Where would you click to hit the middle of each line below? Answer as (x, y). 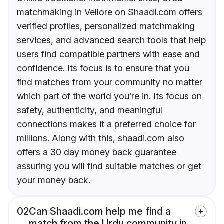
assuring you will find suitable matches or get (109, 166)
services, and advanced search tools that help (111, 40)
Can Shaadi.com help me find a (100, 212)
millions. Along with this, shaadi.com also (101, 138)
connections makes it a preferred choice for (106, 124)
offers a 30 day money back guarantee (97, 152)
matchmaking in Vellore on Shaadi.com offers (110, 12)
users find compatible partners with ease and (108, 54)
